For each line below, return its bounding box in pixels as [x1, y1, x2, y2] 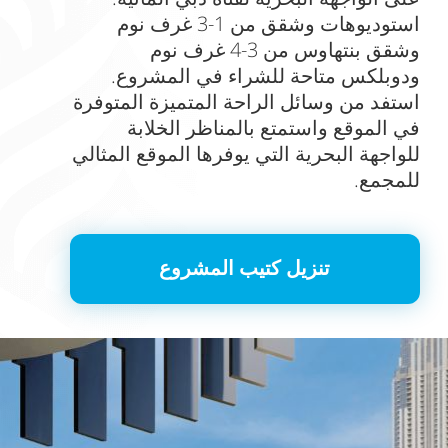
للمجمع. [353, 166, 420, 193]
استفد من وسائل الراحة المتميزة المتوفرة [72, 88, 420, 115]
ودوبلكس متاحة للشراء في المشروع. [110, 62, 420, 89]
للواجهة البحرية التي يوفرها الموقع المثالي [71, 140, 420, 167]
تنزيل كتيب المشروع [159, 254, 330, 281]
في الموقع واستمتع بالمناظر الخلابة [126, 114, 420, 141]
